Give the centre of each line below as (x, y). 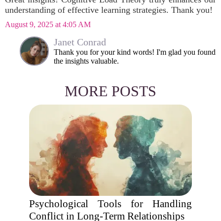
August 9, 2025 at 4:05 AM (48, 24)
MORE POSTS (110, 91)
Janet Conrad (80, 42)
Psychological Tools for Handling (110, 204)
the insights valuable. (86, 61)
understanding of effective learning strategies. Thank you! (109, 10)
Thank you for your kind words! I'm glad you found (135, 52)
